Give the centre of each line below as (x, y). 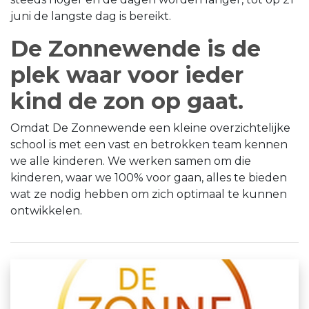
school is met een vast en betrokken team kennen (149, 144)
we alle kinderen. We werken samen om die (131, 161)
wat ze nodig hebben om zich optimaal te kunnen (149, 194)
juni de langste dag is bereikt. (91, 16)
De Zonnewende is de (136, 48)
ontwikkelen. (46, 210)
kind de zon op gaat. (127, 101)
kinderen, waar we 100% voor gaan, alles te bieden (149, 177)
